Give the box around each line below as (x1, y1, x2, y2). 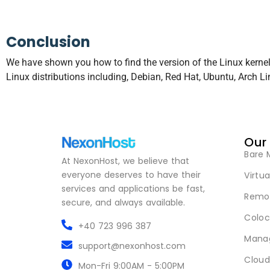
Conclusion (6, 32, 90, 52)
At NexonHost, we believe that (61, 155, 189, 168)
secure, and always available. (61, 196, 185, 209)
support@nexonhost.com (78, 240, 186, 253)
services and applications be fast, (61, 183, 205, 195)
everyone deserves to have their (61, 169, 201, 181)
